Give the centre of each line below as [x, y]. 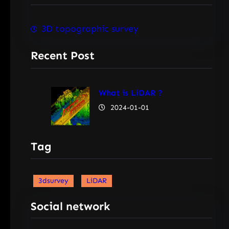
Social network [70, 206]
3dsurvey [53, 181]
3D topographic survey [90, 29]
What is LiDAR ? [130, 93]
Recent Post [63, 55]
